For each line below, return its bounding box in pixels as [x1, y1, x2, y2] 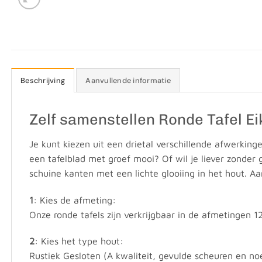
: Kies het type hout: [35, 236, 123, 247]
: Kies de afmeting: [33, 194, 116, 205]
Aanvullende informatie [85, 75, 171, 86]
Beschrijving [20, 75, 65, 86]
